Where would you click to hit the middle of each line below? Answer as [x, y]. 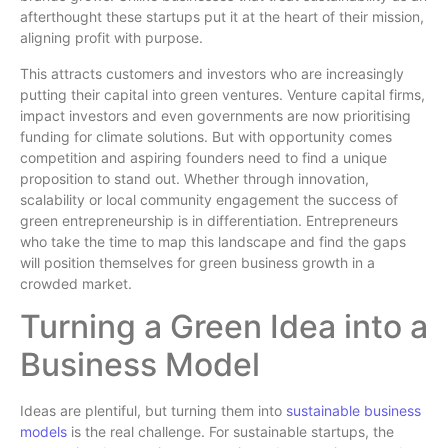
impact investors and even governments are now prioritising [215, 115]
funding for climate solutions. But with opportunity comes [206, 136]
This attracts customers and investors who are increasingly [212, 73]
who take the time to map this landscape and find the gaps [213, 241]
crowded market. [76, 283]
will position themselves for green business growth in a [197, 262]
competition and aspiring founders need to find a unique [203, 157]
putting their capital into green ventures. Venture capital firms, [222, 94]
